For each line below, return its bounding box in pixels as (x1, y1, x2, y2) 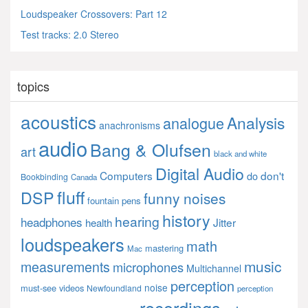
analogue (163, 111, 224, 133)
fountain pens (87, 193, 141, 207)
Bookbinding (21, 170, 68, 182)
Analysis (227, 111, 285, 134)
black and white (214, 147, 267, 159)
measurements (21, 256, 110, 276)
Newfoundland (87, 281, 142, 294)
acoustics (21, 108, 96, 134)
